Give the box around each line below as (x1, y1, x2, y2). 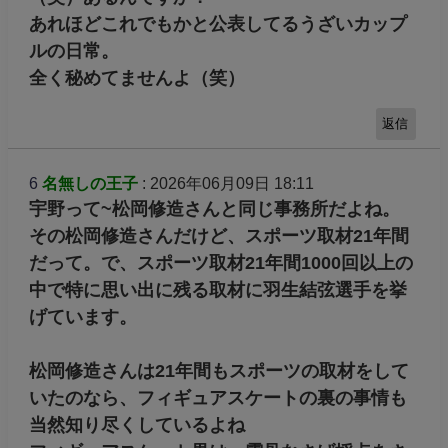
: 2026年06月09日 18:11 (137, 174, 314, 192)
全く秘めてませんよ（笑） (28, 67, 245, 88)
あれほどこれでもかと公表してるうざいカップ (28, 13, 407, 34)
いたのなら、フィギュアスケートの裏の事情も (28, 387, 407, 408)
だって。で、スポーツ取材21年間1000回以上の (28, 252, 413, 273)
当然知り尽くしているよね (28, 414, 245, 435)
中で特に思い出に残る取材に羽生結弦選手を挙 (28, 279, 407, 300)
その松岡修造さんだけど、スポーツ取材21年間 (28, 225, 409, 246)
